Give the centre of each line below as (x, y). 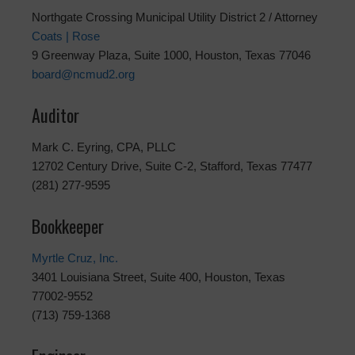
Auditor (55, 115)
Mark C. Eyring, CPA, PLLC (104, 147)
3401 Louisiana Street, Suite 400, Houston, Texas (158, 277)
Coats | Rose (66, 36)
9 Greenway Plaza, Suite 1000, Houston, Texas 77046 (171, 55)
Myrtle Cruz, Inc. (75, 258)
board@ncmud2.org (83, 74)
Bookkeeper (68, 226)
